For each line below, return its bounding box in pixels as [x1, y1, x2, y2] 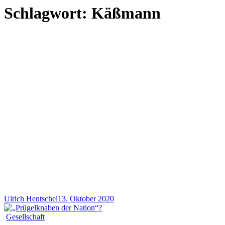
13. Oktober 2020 [58, 194, 114, 203]
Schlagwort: [4, 4, 91, 23]
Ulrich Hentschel [4, 194, 58, 203]
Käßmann [91, 4, 161, 23]
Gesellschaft [6, 212, 45, 221]
